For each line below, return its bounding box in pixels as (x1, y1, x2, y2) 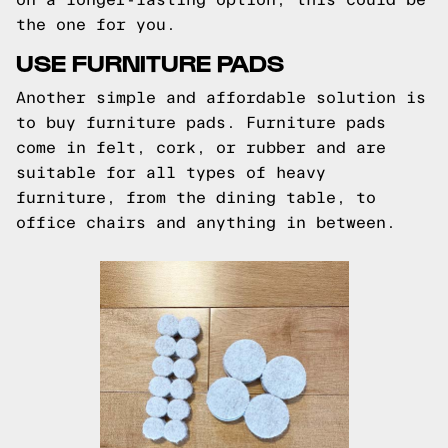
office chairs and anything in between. (16, 214, 396, 231)
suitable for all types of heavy (16, 164, 326, 181)
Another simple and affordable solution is (16, 89, 426, 106)
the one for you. (16, 16, 176, 33)
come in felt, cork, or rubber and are (16, 139, 386, 156)
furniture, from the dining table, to (16, 189, 376, 206)
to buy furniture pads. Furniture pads (16, 114, 386, 131)
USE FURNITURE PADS (16, 47, 284, 76)
